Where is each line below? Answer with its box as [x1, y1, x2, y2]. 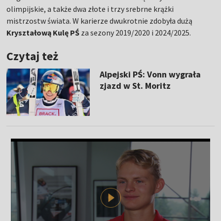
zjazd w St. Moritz [99, 80, 171, 92]
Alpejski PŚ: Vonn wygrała [99, 69, 201, 80]
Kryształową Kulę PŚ [6, 28, 80, 38]
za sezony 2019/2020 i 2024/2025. [79, 28, 191, 38]
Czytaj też [6, 48, 59, 64]
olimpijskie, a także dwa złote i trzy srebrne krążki [6, 4, 174, 14]
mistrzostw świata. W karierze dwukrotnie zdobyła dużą [6, 16, 193, 26]
